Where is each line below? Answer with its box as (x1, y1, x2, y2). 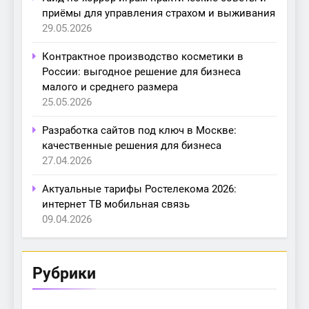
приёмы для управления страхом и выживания (42, 7, 275, 20)
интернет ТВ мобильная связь (42, 198, 190, 211)
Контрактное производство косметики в (42, 50, 243, 63)
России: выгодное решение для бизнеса (42, 66, 241, 79)
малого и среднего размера (42, 81, 178, 94)
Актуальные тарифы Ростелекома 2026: (42, 183, 237, 196)
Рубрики (32, 263, 96, 283)
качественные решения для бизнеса (42, 139, 221, 152)
